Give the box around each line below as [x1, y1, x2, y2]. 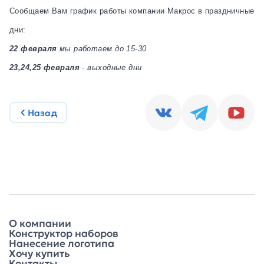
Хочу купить [9, 247, 70, 260]
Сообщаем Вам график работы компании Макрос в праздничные [9, 6, 255, 15]
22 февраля [9, 44, 57, 53]
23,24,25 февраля [9, 63, 80, 72]
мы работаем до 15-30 [57, 44, 147, 53]
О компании [9, 217, 71, 230]
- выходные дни [80, 63, 142, 72]
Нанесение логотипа [9, 237, 114, 250]
